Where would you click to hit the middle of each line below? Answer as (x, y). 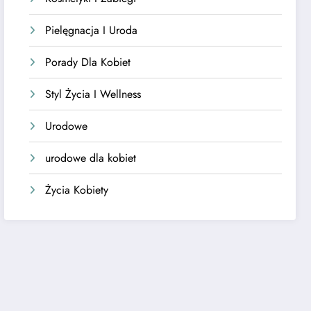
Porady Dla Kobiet (88, 62)
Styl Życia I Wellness (93, 94)
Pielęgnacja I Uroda (92, 30)
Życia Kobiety (77, 190)
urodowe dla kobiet (91, 158)
